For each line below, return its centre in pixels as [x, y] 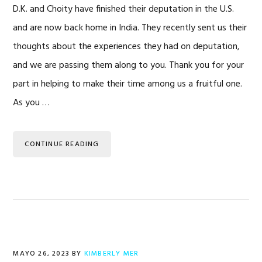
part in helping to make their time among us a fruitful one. [128, 84]
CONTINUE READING [62, 144]
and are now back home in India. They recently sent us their [130, 28]
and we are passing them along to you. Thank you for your [129, 65]
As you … [32, 103]
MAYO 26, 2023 [41, 254]
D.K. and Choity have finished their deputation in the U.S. [124, 9]
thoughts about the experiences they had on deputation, [127, 47]
